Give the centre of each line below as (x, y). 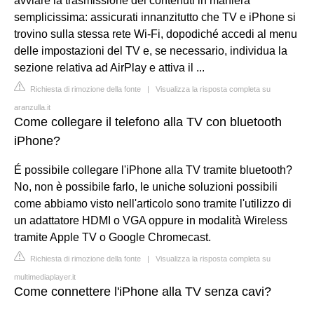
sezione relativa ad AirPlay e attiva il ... (109, 67)
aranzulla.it (32, 107)
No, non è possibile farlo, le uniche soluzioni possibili (146, 186)
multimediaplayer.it (45, 277)
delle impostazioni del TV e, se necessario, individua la (151, 50)
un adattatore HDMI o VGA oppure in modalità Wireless (151, 220)
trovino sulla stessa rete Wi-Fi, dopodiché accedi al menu (156, 34)
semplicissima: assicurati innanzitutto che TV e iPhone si (155, 17)
